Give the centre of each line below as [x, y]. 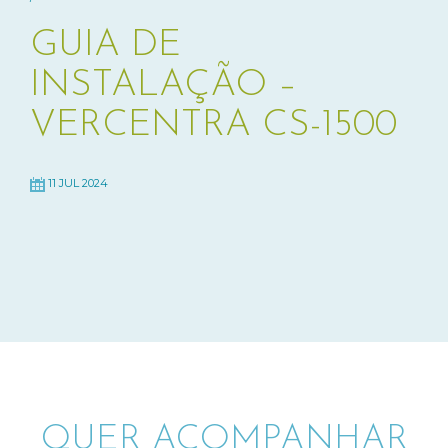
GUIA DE [105, 45]
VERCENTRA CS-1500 [213, 125]
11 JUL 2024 [76, 182]
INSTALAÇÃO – [163, 85]
